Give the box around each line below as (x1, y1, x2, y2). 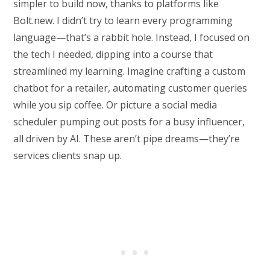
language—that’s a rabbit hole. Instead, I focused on (13, 31, 250, 45)
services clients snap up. (13, 149, 122, 163)
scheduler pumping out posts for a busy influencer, (13, 115, 245, 129)
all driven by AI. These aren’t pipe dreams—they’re (13, 132, 240, 146)
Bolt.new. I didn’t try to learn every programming (13, 14, 233, 28)
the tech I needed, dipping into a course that (13, 48, 213, 61)
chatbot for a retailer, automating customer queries (13, 81, 248, 95)
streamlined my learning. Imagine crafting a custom (13, 64, 246, 78)
